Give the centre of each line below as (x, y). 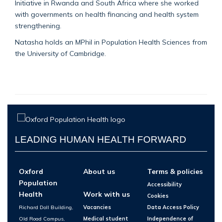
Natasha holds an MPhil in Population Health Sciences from (111, 42)
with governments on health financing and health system (107, 14)
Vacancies (97, 207)
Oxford (31, 171)
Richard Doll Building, (46, 207)
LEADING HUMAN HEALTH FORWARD (101, 139)
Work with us (107, 194)
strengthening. (39, 25)
